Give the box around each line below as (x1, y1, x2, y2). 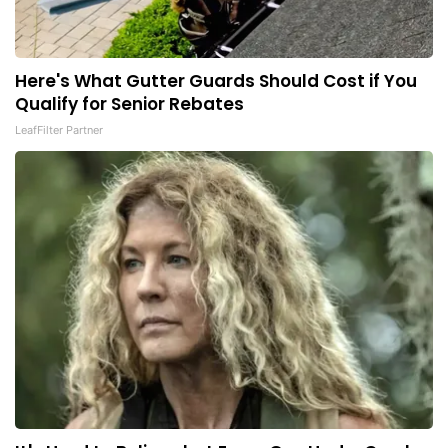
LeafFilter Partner (15, 123, 103, 138)
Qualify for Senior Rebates (15, 92, 244, 117)
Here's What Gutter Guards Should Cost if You (15, 69, 417, 94)
